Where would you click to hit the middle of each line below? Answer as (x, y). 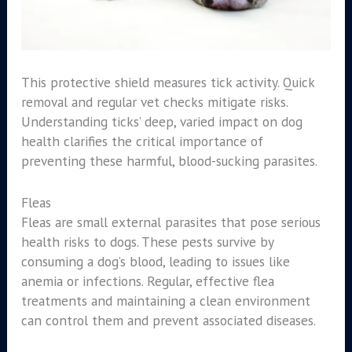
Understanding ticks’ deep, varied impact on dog (161, 122)
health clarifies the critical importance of (142, 141)
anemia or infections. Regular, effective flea (147, 280)
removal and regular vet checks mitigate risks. (154, 102)
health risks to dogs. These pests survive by (147, 241)
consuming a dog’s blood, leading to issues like (155, 261)
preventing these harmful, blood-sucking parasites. (169, 161)
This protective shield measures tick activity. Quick (167, 82)
